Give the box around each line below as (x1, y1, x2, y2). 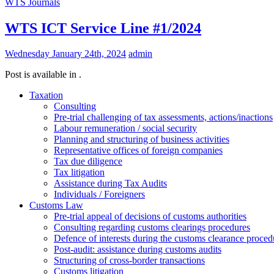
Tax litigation (54, 167, 105, 178)
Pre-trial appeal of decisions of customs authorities (54, 211, 246, 222)
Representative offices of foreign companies (54, 145, 223, 156)
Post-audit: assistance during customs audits (54, 244, 221, 255)
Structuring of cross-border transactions (54, 255, 205, 266)
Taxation (29, 90, 63, 101)
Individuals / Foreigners (54, 189, 145, 200)
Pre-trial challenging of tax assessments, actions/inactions (54, 112, 273, 123)
